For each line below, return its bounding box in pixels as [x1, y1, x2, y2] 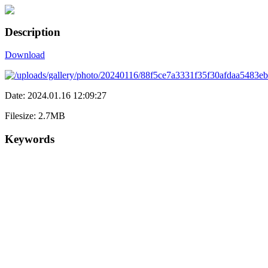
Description [5, 25, 60, 38]
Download [5, 50, 45, 60]
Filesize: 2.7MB [5, 111, 65, 121]
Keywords [5, 133, 54, 146]
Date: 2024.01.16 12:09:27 [5, 90, 106, 101]
